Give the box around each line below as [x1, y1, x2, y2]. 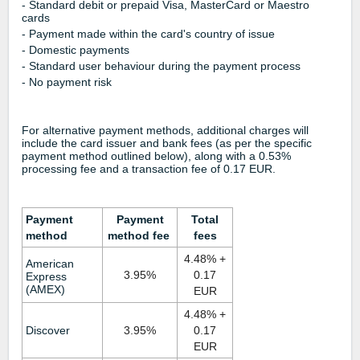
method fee [107, 228, 173, 242]
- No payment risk [22, 75, 112, 88]
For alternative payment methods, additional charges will [22, 123, 309, 137]
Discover [26, 323, 70, 337]
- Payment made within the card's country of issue [22, 27, 275, 40]
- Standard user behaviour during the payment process [22, 59, 301, 72]
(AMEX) [26, 282, 65, 296]
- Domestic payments [22, 43, 129, 56]
